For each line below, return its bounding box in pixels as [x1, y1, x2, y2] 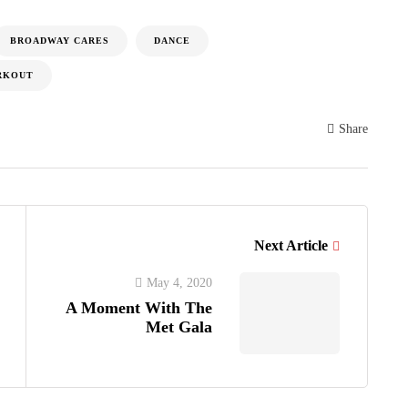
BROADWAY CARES [10, 36, 109, 46]
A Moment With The [66, 299, 212, 317]
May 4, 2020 [147, 276, 212, 290]
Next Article [254, 238, 328, 253]
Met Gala [146, 318, 212, 336]
